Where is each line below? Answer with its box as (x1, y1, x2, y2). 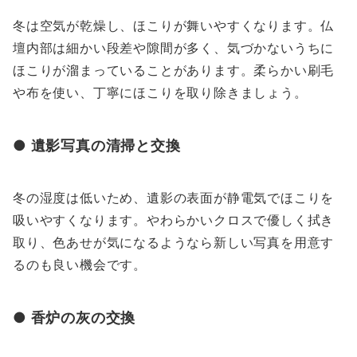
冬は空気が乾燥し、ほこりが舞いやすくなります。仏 (13, 18, 335, 34)
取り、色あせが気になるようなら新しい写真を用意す (13, 234, 335, 251)
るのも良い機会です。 (13, 257, 147, 273)
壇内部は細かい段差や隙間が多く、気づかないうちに (13, 40, 335, 57)
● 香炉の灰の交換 (13, 308, 136, 327)
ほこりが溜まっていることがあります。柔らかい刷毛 (13, 62, 335, 79)
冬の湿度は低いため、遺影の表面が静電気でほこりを (13, 190, 335, 206)
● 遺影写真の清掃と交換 (13, 136, 181, 155)
